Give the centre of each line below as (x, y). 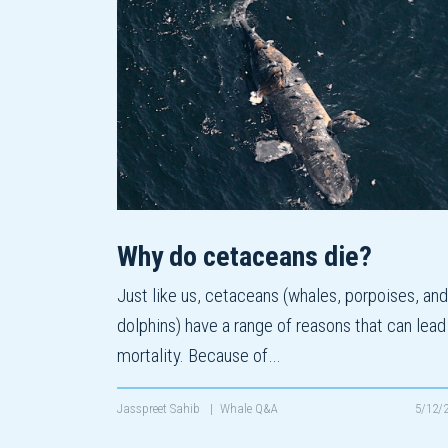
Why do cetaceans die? (244, 257)
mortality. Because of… (198, 356)
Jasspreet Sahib (160, 409)
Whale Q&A (249, 409)
